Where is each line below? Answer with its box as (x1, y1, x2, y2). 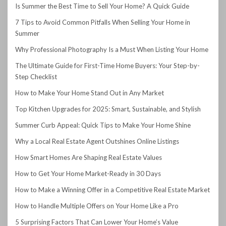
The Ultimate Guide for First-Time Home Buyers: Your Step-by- (15, 62, 200, 70)
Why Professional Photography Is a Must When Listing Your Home (15, 45, 208, 54)
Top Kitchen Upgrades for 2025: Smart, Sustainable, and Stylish (15, 105, 201, 114)
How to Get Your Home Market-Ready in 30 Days (15, 169, 161, 178)
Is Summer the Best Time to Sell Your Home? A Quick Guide (15, 2, 189, 11)
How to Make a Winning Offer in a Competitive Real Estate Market (15, 186, 210, 194)
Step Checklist (15, 73, 57, 81)
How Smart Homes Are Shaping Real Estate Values (15, 153, 162, 162)
